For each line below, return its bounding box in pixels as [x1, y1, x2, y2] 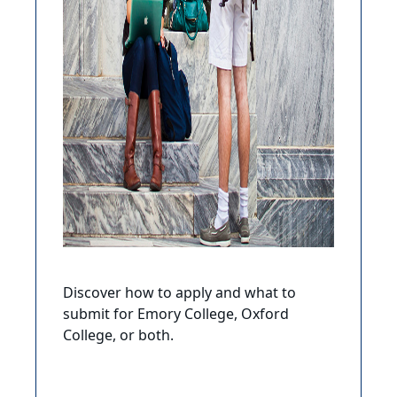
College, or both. [63, 325, 174, 347]
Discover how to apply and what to [63, 283, 296, 305]
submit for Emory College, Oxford [63, 304, 289, 326]
